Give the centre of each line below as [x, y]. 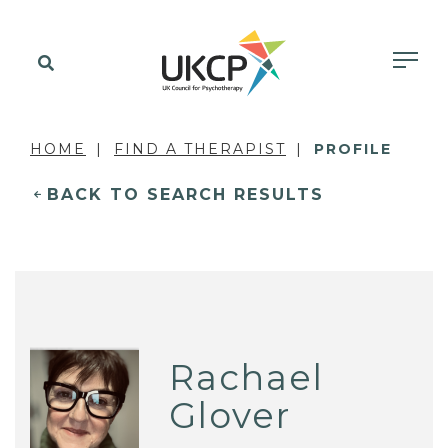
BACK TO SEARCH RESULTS [185, 194]
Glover [230, 416]
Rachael [247, 378]
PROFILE [353, 149]
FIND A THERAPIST [200, 149]
